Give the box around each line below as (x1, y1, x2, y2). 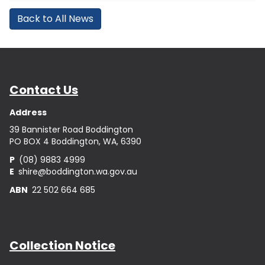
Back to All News (17, 12, 93, 26)
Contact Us (9, 82, 78, 99)
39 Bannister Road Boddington (9, 124, 133, 136)
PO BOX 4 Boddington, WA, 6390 (9, 135, 141, 148)
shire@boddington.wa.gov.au (16, 166, 137, 178)
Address (9, 106, 47, 119)
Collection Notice (9, 237, 115, 254)
